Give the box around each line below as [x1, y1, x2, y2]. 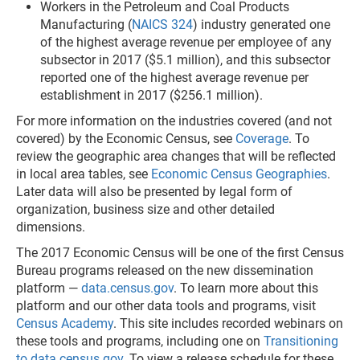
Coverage [235, 131, 288, 146]
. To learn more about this [174, 280, 318, 296]
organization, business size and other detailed [16, 202, 275, 217]
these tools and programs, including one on [16, 333, 264, 349]
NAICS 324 [132, 17, 193, 32]
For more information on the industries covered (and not [16, 113, 332, 129]
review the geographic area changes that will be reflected [16, 149, 336, 164]
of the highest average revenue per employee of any [40, 35, 332, 50]
